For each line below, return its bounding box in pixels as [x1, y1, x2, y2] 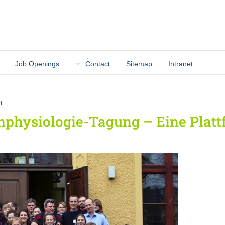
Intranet [168, 60, 193, 68]
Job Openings [15, 60, 60, 68]
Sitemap [126, 60, 153, 68]
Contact [85, 60, 110, 68]
